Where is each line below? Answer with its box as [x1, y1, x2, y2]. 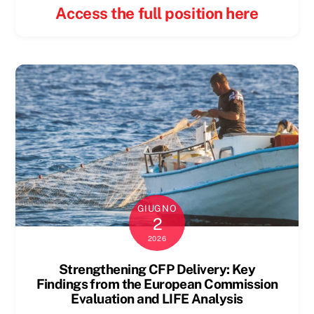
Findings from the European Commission [36, 275, 278, 292]
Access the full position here [55, 4, 259, 22]
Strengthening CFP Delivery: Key [58, 261, 256, 277]
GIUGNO [137, 203, 177, 214]
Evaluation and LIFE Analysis [71, 290, 243, 306]
